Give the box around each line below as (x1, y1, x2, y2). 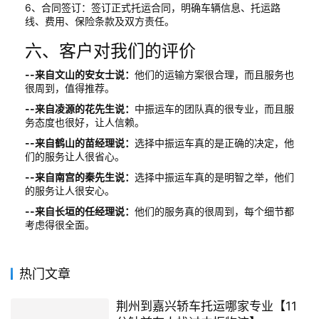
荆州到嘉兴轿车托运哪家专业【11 (115, 298, 297, 313)
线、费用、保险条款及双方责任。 (25, 14, 174, 27)
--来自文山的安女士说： (25, 68, 135, 80)
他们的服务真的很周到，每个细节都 (135, 204, 294, 217)
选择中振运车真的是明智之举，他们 (135, 170, 294, 183)
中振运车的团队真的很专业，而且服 (135, 102, 294, 115)
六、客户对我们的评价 (25, 40, 196, 61)
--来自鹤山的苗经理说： (25, 136, 135, 149)
